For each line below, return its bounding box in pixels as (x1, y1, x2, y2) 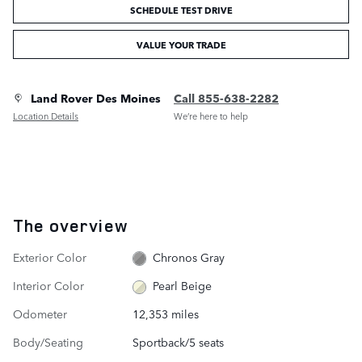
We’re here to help (174, 109, 248, 123)
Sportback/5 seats (132, 334, 224, 351)
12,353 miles (132, 305, 199, 322)
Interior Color (13, 276, 84, 293)
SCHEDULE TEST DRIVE (129, 2, 233, 16)
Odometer (13, 305, 67, 322)
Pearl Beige (153, 277, 213, 294)
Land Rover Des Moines (31, 89, 161, 106)
